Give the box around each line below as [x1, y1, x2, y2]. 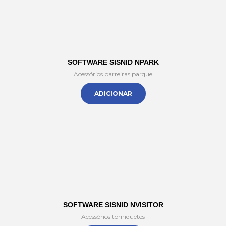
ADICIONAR [94, 90, 132, 97]
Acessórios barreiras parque [74, 70, 152, 78]
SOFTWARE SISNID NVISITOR [63, 201, 163, 209]
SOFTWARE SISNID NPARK [67, 58, 159, 66]
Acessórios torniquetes [81, 213, 145, 220]
